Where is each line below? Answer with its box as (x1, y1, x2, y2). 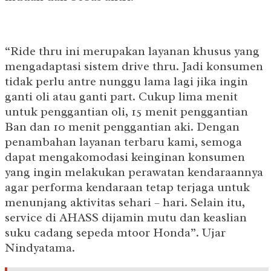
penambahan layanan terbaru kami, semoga (5, 134, 242, 150)
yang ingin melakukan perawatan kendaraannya (5, 165, 263, 180)
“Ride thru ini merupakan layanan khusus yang (5, 44, 260, 59)
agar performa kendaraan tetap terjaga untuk (5, 180, 250, 195)
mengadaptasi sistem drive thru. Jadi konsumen (5, 59, 263, 74)
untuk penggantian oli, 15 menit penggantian (5, 104, 248, 120)
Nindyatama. (5, 240, 75, 256)
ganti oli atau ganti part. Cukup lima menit (5, 89, 238, 105)
